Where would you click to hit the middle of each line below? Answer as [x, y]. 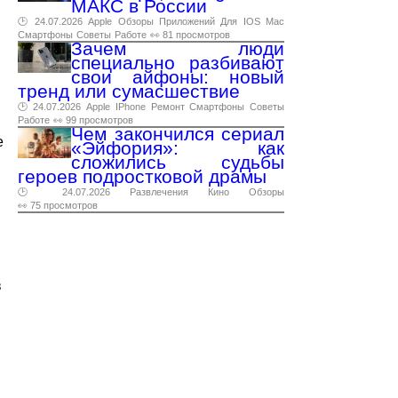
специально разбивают [178, 63]
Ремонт [167, 107]
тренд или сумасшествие [129, 91]
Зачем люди [178, 48]
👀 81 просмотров [190, 35]
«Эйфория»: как [178, 148]
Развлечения [159, 192]
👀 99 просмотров [93, 120]
